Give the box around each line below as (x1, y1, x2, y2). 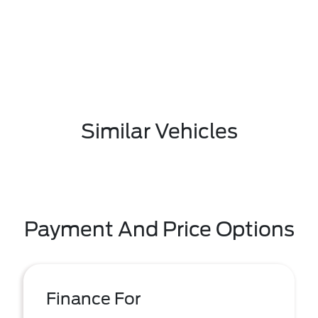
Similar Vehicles (80, 119, 238, 143)
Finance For (46, 289, 141, 309)
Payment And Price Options (23, 217, 295, 241)
